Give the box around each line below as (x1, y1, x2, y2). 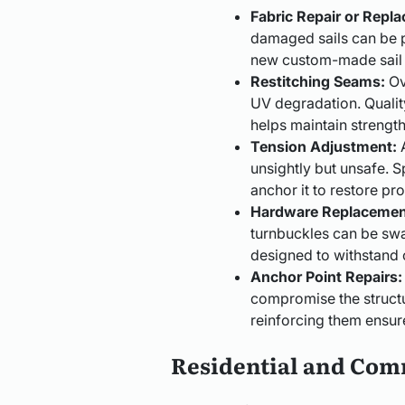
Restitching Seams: (250, 71, 385, 90)
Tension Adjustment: (250, 137, 397, 155)
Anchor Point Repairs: (250, 267, 402, 286)
